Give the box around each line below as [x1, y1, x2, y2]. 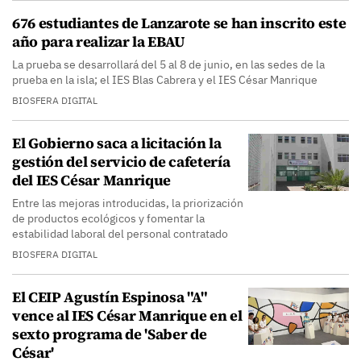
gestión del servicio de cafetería [12, 151, 230, 172]
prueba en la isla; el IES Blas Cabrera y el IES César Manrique [12, 73, 317, 87]
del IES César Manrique [12, 170, 171, 190]
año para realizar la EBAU [12, 31, 185, 52]
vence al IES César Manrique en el [12, 305, 243, 326]
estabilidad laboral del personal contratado [12, 226, 228, 241]
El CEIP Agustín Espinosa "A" [12, 287, 208, 307]
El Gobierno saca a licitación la [12, 133, 222, 153]
